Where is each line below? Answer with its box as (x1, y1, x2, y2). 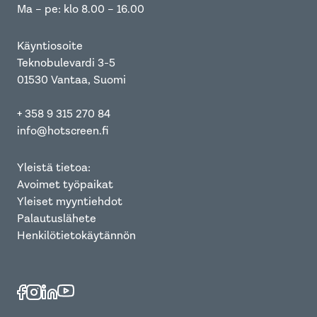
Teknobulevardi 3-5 (17, 55, 115, 71)
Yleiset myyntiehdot (17, 194, 122, 209)
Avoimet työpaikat (17, 177, 113, 192)
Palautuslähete (17, 211, 96, 226)
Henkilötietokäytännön (17, 228, 136, 243)
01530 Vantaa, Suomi (17, 72, 126, 88)
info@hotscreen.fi (17, 123, 108, 139)
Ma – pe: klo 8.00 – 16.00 (17, 1, 144, 17)
